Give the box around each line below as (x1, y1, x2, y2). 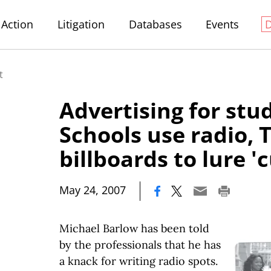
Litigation (57, 17, 105, 31)
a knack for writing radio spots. (59, 254, 218, 268)
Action (1, 17, 34, 31)
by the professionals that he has (59, 238, 221, 252)
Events (206, 17, 240, 31)
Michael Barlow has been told (59, 221, 209, 235)
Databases (128, 17, 182, 31)
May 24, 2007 (59, 183, 126, 197)
